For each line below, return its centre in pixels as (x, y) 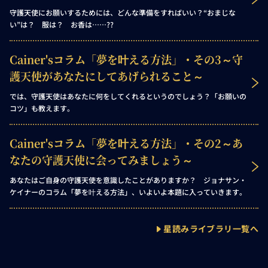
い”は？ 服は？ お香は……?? (62, 24)
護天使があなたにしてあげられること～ (106, 76)
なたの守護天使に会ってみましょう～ (101, 160)
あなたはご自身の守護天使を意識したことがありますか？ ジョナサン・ (128, 180)
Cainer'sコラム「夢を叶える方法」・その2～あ (126, 143)
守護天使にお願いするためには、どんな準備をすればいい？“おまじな (123, 12)
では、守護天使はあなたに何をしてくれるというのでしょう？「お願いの (128, 96)
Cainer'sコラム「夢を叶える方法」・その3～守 (126, 59)
